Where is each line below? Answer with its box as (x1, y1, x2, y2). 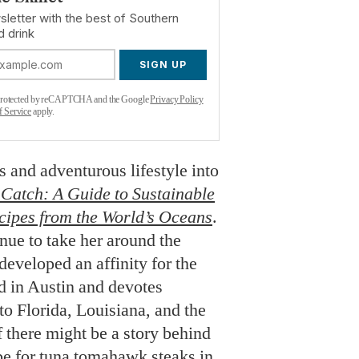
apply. (31, 105, 55, 117)
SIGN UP (139, 58, 187, 71)
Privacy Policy (150, 93, 204, 105)
